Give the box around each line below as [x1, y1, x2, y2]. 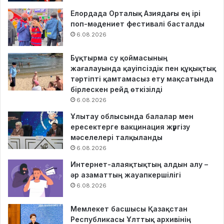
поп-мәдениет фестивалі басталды [70, 19, 204, 28]
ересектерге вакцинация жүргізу [70, 122, 190, 131]
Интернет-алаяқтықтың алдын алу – [70, 160, 208, 169]
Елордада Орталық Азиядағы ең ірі [70, 9, 200, 18]
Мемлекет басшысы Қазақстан [70, 204, 187, 213]
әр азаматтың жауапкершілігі [70, 170, 181, 179]
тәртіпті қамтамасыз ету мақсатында [70, 74, 213, 83]
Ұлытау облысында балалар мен [70, 112, 193, 121]
